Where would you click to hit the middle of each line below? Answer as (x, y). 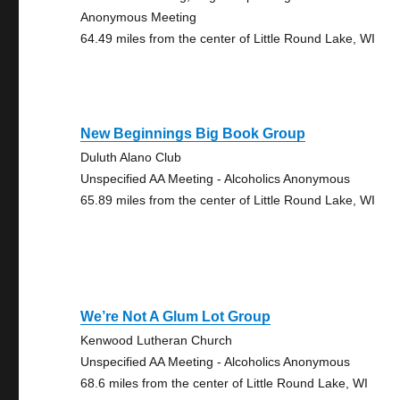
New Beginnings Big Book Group (193, 133)
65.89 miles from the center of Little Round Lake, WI (228, 200)
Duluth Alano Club (131, 157)
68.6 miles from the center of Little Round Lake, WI (225, 383)
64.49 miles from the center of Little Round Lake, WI (228, 38)
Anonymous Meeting (139, 17)
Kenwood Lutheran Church (157, 340)
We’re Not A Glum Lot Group (176, 317)
